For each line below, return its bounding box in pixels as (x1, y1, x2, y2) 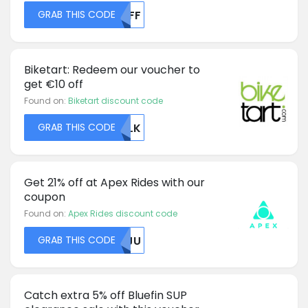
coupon (24, 188, 65, 205)
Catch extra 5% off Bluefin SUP (24, 287, 187, 303)
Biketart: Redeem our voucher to (24, 61, 200, 78)
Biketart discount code (68, 94, 163, 107)
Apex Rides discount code (68, 207, 177, 219)
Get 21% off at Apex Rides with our (24, 174, 205, 190)
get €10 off (24, 76, 83, 92)
